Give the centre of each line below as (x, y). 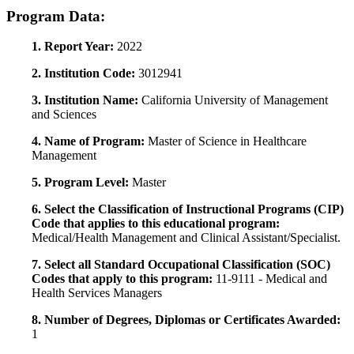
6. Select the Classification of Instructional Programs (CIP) (188, 209)
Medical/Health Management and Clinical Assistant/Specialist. (186, 238)
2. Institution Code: (85, 73)
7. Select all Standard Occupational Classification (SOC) (181, 265)
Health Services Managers (97, 293)
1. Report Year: (74, 47)
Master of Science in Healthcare (227, 141)
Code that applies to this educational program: (156, 224)
